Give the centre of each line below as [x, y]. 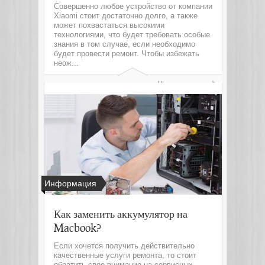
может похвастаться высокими [109, 25]
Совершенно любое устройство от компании [133, 6]
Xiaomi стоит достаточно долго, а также [126, 16]
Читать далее [183, 84]
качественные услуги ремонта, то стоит [125, 255]
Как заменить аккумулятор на [121, 214]
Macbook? [77, 228]
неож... [66, 63]
